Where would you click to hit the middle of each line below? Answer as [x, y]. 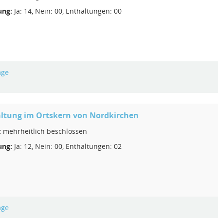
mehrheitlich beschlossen [44, 131]
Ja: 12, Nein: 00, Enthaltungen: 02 [67, 146]
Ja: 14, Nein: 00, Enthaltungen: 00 [67, 11]
